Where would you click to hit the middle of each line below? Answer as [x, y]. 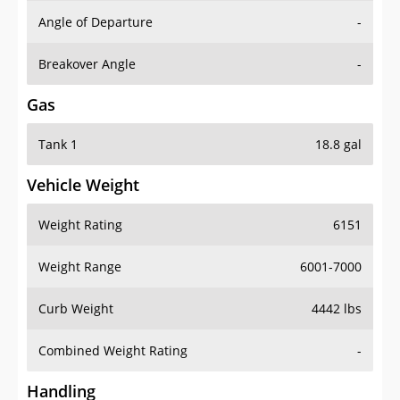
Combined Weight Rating [113, 351]
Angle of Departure [96, 22]
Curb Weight [76, 309]
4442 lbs [337, 309]
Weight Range [80, 267]
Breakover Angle [87, 64]
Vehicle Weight [83, 185]
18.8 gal [338, 145]
